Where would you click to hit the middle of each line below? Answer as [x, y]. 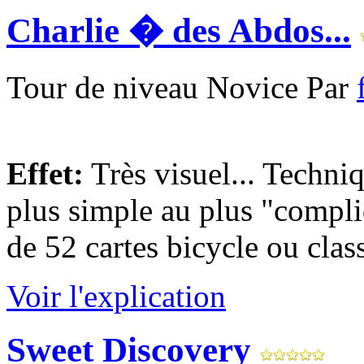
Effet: [45, 173]
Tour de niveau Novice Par [182, 87]
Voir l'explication [116, 296]
